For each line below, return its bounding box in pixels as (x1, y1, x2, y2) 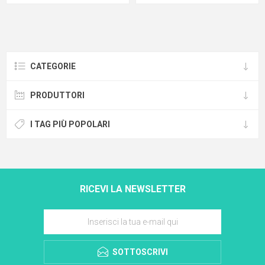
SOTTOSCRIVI (112, 247, 168, 257)
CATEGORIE (30, 62, 76, 71)
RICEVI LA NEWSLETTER (79, 183, 186, 195)
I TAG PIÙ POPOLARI (30, 119, 110, 129)
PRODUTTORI (30, 91, 85, 100)
